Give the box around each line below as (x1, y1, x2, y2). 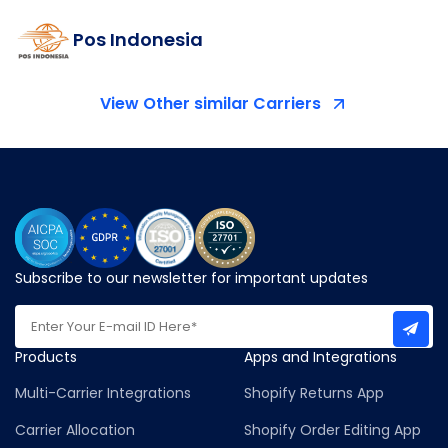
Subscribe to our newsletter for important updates (15, 268, 368, 289)
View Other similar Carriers (99, 92, 321, 116)
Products (15, 347, 77, 368)
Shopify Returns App (244, 383, 384, 404)
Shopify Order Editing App (244, 420, 421, 441)
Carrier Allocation (15, 420, 135, 441)
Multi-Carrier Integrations (15, 383, 191, 404)
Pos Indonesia (73, 27, 203, 53)
